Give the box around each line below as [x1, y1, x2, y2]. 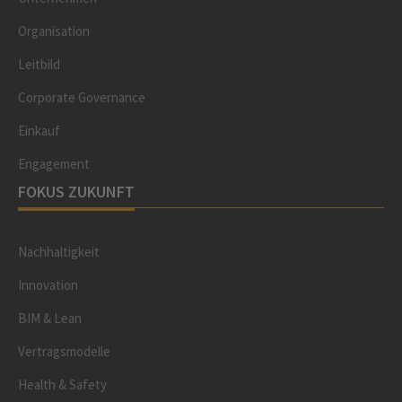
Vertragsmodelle [18, 343, 110, 360]
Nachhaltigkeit [18, 243, 100, 260]
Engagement [18, 155, 90, 172]
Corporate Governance [18, 89, 145, 106]
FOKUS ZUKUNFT [18, 181, 135, 202]
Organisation [18, 22, 90, 39]
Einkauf [18, 122, 60, 139]
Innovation [18, 276, 78, 293]
